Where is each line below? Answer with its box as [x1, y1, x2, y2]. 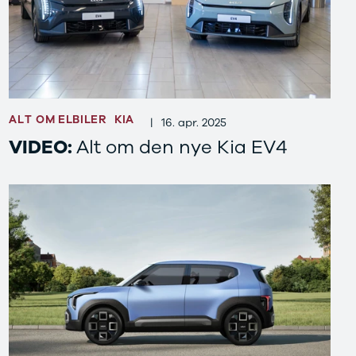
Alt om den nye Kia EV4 [75, 135, 288, 161]
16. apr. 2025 [161, 114, 226, 130]
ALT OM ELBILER [8, 112, 106, 128]
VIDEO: [8, 135, 76, 161]
